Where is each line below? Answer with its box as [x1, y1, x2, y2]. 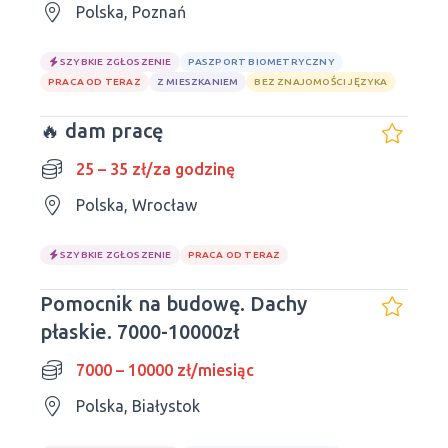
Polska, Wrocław [76, 196, 197, 214]
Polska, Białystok [76, 397, 200, 415]
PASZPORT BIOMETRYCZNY [187, 56, 335, 67]
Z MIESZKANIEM [156, 76, 239, 87]
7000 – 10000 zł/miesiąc [76, 361, 254, 379]
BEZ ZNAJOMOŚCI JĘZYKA [254, 76, 388, 87]
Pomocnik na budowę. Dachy [40, 292, 307, 315]
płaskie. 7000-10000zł [40, 320, 239, 343]
